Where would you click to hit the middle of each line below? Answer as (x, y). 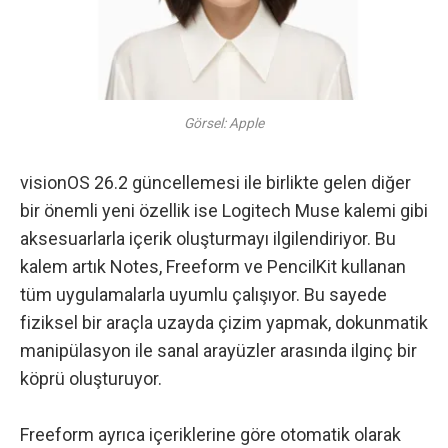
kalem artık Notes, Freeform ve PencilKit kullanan (213, 267)
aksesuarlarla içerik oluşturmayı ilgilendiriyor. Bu (208, 239)
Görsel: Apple (224, 122)
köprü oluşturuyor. (91, 379)
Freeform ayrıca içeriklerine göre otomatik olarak (210, 435)
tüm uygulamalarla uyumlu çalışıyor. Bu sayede (203, 295)
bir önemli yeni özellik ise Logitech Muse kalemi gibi (224, 211)
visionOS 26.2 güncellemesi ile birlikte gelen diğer (215, 183)
